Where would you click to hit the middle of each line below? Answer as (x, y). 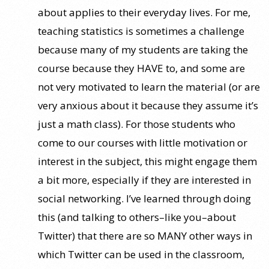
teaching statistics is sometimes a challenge (141, 31)
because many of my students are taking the (143, 49)
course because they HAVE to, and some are (141, 68)
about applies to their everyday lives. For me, (144, 12)
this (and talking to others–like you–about (137, 217)
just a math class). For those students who (137, 124)
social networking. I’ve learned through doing (144, 198)
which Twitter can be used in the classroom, (141, 254)
